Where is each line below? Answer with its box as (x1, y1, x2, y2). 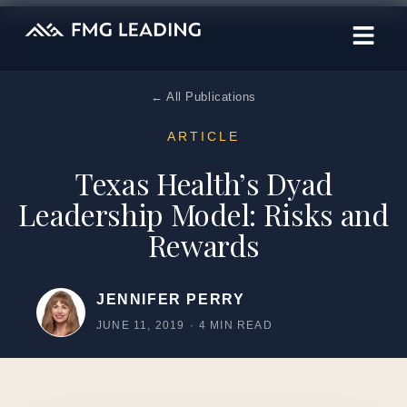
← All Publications (151, 90, 256, 104)
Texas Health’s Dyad (74, 164, 333, 203)
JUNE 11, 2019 (96, 319, 185, 332)
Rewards (147, 225, 260, 264)
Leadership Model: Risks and (18, 194, 389, 233)
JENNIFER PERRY (96, 292, 245, 307)
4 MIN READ (198, 319, 273, 332)
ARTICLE (166, 129, 241, 144)
